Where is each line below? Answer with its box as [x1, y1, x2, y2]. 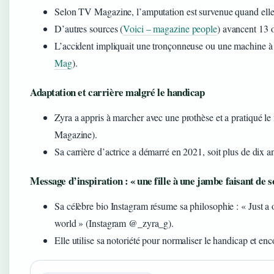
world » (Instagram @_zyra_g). [54, 216, 174, 229]
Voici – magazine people [123, 21, 217, 35]
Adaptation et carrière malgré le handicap [30, 84, 205, 100]
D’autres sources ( [54, 21, 124, 35]
